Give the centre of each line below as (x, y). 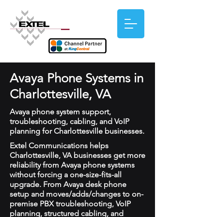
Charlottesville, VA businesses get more (77, 155)
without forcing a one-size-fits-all (66, 175)
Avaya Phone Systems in (77, 78)
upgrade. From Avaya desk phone (68, 184)
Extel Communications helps (59, 146)
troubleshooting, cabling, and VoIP (70, 121)
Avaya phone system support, (60, 112)
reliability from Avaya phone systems (72, 165)
